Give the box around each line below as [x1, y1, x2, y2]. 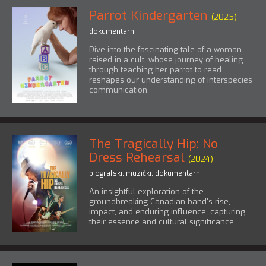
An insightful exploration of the [89, 186, 204, 197]
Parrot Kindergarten [89, 7, 208, 24]
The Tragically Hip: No [89, 135, 218, 153]
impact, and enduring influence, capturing [89, 207, 245, 217]
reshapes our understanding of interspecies [89, 75, 252, 85]
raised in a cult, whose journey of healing [89, 55, 243, 65]
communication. [89, 85, 149, 95]
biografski [89, 169, 122, 179]
